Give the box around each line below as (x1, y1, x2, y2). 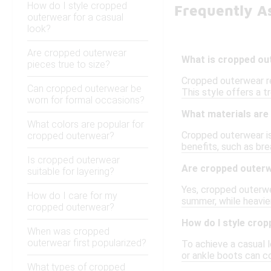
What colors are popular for (27, 119, 144, 131)
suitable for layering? (27, 166, 114, 178)
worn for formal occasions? (27, 94, 145, 106)
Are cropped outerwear (27, 47, 126, 59)
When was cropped (27, 226, 109, 238)
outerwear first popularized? (27, 237, 146, 249)
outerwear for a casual (27, 11, 123, 24)
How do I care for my (27, 190, 117, 202)
